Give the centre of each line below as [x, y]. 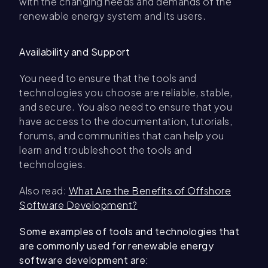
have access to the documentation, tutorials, [126, 121]
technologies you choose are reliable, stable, [126, 92]
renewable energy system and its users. [112, 16]
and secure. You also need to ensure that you [126, 107]
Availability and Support [74, 52]
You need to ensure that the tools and [108, 78]
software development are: [84, 260]
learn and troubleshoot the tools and [105, 150]
